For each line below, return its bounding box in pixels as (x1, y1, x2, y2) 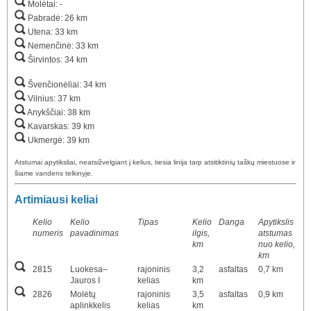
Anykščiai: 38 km (26, 108, 90, 118)
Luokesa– (70, 264, 108, 274)
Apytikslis (258, 217, 294, 227)
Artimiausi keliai (15, 193, 98, 205)
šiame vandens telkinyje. (15, 169, 93, 178)
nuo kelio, (258, 239, 295, 249)
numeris (33, 228, 63, 238)
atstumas (258, 228, 292, 238)
